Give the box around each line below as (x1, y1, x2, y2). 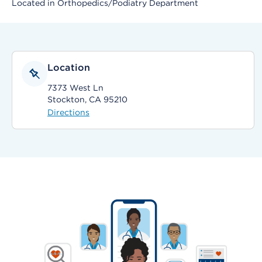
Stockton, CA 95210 (47, 95, 127, 104)
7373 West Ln (47, 83, 104, 92)
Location (47, 62, 91, 73)
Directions (47, 108, 89, 117)
